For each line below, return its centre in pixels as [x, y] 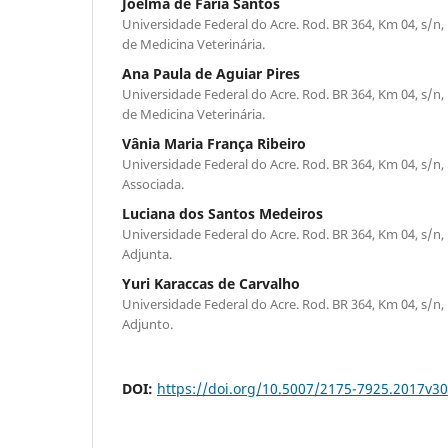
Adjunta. [147, 253]
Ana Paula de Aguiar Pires [211, 73]
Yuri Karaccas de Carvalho [211, 283]
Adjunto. [147, 323]
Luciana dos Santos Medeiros [222, 213]
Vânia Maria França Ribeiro [214, 143]
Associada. [153, 183]
